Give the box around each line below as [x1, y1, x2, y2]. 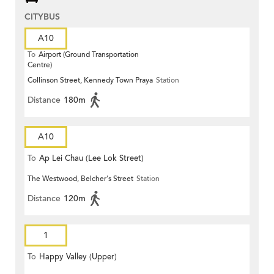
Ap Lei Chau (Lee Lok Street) [39, 153, 144, 165]
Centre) [28, 60, 52, 70]
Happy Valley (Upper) [39, 251, 117, 263]
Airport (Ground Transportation [39, 50, 139, 60]
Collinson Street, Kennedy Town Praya [28, 75, 153, 86]
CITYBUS [24, 11, 60, 23]
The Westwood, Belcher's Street [28, 174, 133, 184]
